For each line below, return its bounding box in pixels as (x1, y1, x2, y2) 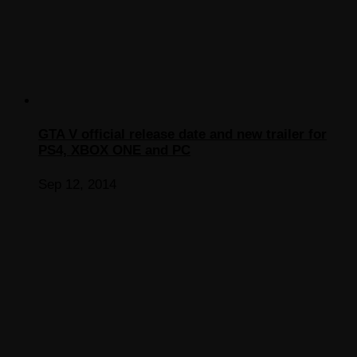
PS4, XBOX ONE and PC (38, 143, 190, 159)
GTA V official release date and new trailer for (38, 127, 327, 143)
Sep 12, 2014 (38, 176, 116, 192)
